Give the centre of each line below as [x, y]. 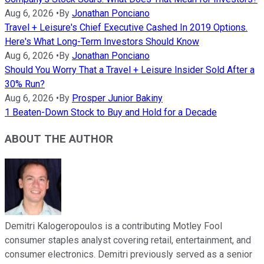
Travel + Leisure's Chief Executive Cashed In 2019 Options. [126, 28]
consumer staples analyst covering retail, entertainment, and [128, 240]
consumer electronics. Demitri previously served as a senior [128, 254]
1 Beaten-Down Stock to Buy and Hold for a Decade [111, 113]
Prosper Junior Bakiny [117, 98]
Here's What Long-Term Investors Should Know [102, 42]
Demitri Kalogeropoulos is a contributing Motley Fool [113, 226]
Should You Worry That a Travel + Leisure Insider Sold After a [130, 70]
